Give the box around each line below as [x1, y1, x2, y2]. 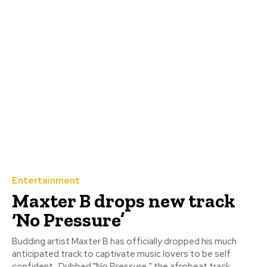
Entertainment [12, 175, 80, 187]
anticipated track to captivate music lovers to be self [12, 248, 231, 260]
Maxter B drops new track [12, 190, 235, 213]
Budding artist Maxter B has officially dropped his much [12, 235, 237, 248]
